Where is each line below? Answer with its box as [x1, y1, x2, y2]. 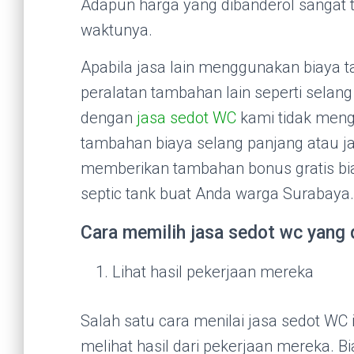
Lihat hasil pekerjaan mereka [112, 262, 314, 281]
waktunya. [81, 21, 153, 40]
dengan [81, 108, 137, 127]
